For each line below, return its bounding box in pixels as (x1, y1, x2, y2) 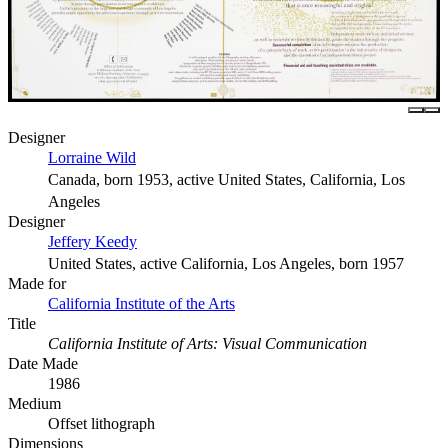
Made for (8, 275, 66, 293)
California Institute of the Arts (48, 295, 235, 313)
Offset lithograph (48, 415, 155, 433)
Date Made (8, 355, 78, 373)
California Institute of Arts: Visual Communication (48, 335, 367, 353)
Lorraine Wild (48, 149, 136, 167)
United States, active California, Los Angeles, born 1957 (48, 255, 404, 273)
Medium (8, 395, 61, 413)
